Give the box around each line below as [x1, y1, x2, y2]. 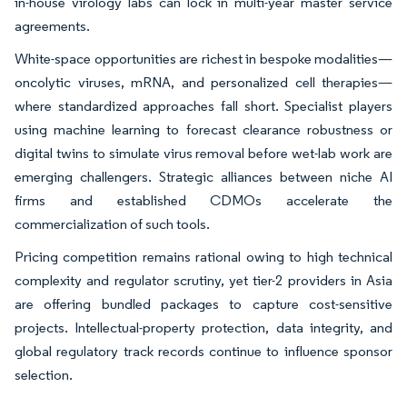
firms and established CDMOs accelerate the [15, 191, 392, 209]
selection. [15, 365, 73, 383]
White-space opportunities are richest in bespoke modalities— [15, 49, 392, 67]
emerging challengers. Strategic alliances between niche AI [15, 167, 392, 185]
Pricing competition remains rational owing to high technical [15, 247, 392, 265]
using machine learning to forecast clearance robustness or [15, 120, 392, 138]
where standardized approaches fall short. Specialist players [15, 96, 392, 114]
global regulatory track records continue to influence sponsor [15, 342, 392, 360]
